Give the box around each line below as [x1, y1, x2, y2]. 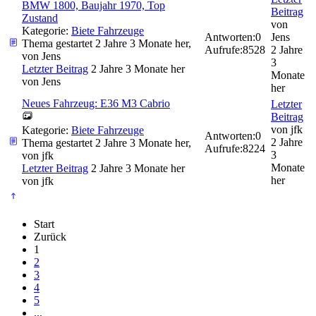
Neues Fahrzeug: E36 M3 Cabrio [22, 97, 170, 110]
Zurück [34, 231, 66, 243]
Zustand [22, 12, 58, 25]
